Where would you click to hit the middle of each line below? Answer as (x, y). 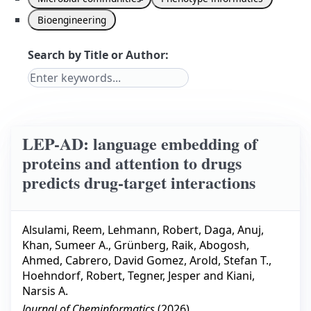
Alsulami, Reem (62, 230)
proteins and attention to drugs (132, 162)
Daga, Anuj (233, 230)
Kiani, (241, 276)
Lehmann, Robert (153, 230)
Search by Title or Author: (98, 55)
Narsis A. (45, 291)
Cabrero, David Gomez (125, 261)
